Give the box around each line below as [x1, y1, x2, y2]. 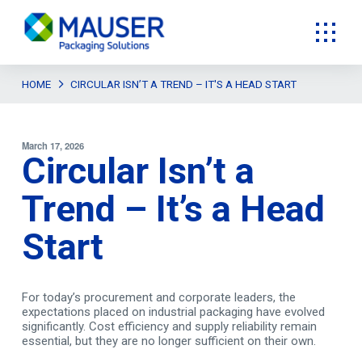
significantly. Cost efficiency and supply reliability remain [21, 319, 317, 334]
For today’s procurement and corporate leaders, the [21, 290, 296, 305]
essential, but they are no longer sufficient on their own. [21, 334, 316, 348]
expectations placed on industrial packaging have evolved [21, 305, 325, 319]
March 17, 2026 [21, 139, 84, 152]
